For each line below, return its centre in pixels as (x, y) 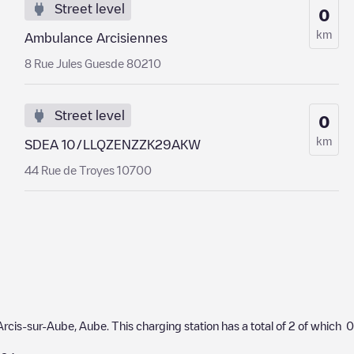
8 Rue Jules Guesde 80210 (92, 63)
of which (321, 326)
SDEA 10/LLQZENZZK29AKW (112, 145)
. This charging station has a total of (198, 326)
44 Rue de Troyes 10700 (88, 170)
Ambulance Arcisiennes (96, 38)
